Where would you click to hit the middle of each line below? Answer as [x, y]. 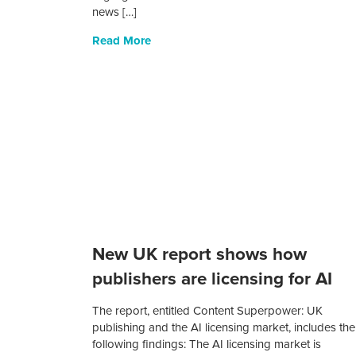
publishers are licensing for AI [213, 279]
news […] [115, 12]
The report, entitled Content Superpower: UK [208, 311]
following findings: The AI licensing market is [207, 344]
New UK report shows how [200, 254]
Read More [122, 41]
